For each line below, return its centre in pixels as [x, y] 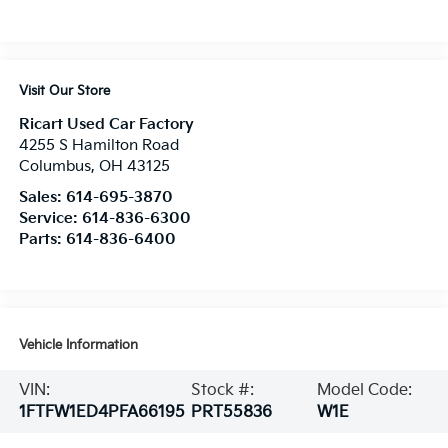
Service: [50, 219]
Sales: [42, 198]
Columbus [54, 167]
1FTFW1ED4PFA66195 [101, 412]
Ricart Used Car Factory [106, 125]
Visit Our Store [64, 91]
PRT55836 [231, 412]
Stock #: [222, 390]
